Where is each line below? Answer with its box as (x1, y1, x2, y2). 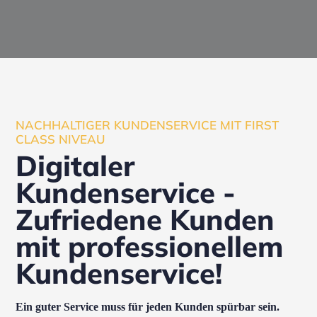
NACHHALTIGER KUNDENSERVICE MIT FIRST (16, 117, 279, 132)
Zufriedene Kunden (16, 202, 275, 237)
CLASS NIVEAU (16, 132, 106, 146)
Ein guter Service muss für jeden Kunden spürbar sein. (16, 301, 280, 313)
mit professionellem (16, 229, 284, 264)
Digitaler (16, 148, 135, 183)
